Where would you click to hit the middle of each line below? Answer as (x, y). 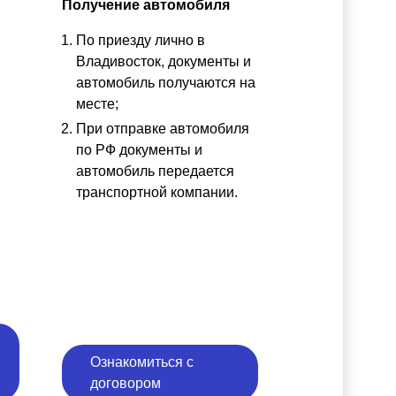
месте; (97, 103)
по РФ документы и (139, 149)
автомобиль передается (155, 171)
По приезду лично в (141, 40)
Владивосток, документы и (164, 61)
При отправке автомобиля (163, 128)
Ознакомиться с (142, 362)
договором (126, 383)
